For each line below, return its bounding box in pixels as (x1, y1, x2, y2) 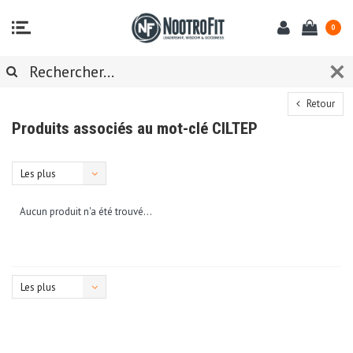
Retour (304, 96, 335, 110)
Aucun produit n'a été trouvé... (20, 204, 152, 218)
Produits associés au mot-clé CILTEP (12, 118, 258, 138)
